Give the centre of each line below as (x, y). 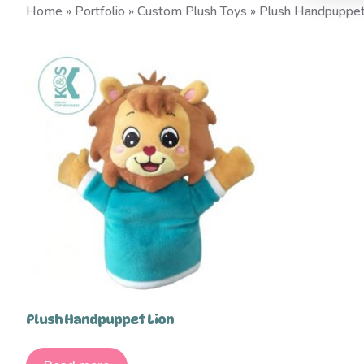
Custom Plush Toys (192, 11)
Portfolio (100, 11)
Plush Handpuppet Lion (100, 320)
